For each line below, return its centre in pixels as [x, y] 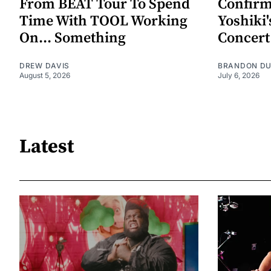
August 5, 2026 [45, 75]
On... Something [73, 38]
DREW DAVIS [44, 65]
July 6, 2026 [239, 75]
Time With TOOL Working [103, 21]
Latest [47, 147]
